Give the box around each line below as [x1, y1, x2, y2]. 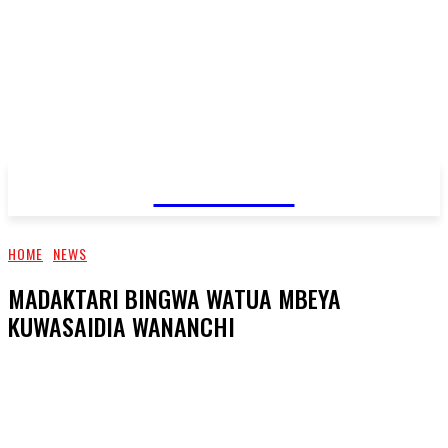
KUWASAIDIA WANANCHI [8, 307, 235, 344]
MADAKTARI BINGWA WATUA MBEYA [8, 279, 341, 316]
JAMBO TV [153, 159, 295, 212]
